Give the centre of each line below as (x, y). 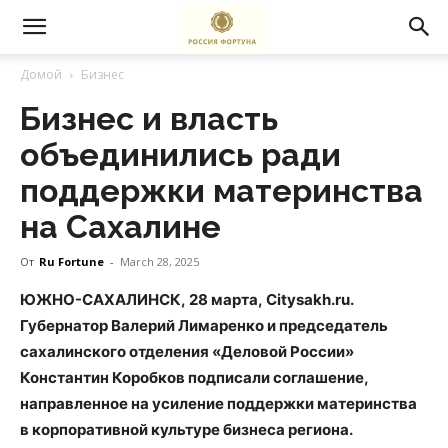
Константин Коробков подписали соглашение (192, 377)
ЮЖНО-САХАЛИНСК (100, 299)
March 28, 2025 (159, 261)
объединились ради (180, 154)
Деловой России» (287, 351)
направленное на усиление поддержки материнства (218, 403)
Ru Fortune (71, 261)
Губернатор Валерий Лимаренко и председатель (204, 325)
